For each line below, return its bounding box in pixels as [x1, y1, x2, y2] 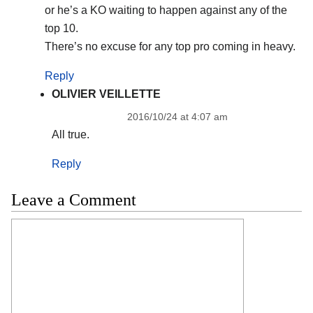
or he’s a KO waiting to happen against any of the [44, 4, 287, 17]
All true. [51, 129, 89, 141]
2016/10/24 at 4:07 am [126, 111, 228, 123]
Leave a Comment [11, 190, 136, 209]
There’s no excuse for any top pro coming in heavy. [44, 41, 296, 53]
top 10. [44, 22, 78, 35]
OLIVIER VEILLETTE [51, 88, 161, 101]
